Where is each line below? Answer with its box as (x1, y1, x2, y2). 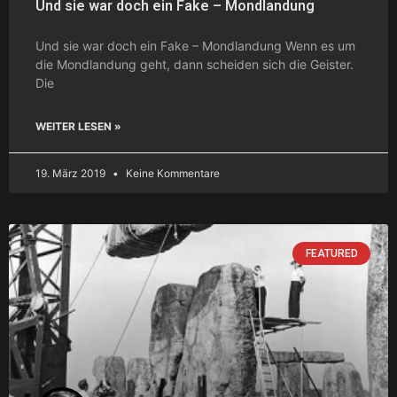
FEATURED (305, 246, 358, 260)
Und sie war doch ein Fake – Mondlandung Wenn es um (35, 37, 355, 53)
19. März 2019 (35, 166, 108, 180)
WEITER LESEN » (35, 119, 121, 133)
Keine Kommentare (123, 166, 220, 180)
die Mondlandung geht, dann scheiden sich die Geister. (35, 56, 354, 72)
